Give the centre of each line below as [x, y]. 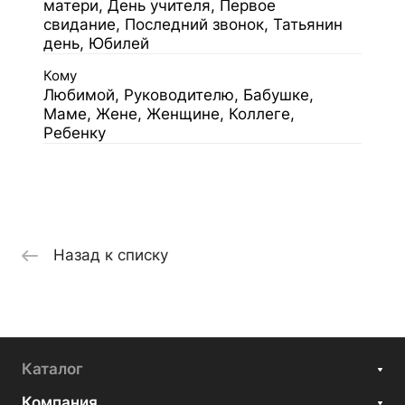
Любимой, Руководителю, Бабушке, [179, 94]
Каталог [52, 369]
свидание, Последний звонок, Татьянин [193, 24]
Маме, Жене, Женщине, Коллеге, [169, 113]
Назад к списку [111, 255]
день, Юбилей [96, 43]
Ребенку [75, 132]
